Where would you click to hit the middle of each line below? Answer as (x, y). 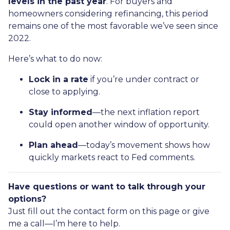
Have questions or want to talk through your (107, 186)
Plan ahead (53, 145)
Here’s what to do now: (55, 59)
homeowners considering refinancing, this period (108, 13)
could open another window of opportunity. (119, 124)
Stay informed (61, 112)
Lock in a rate (59, 79)
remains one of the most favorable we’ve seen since (113, 26)
